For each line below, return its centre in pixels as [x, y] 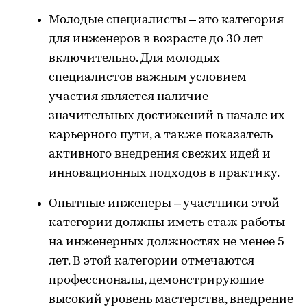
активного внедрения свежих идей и [160, 155]
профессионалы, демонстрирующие [156, 281]
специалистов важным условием [148, 78]
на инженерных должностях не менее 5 [167, 242]
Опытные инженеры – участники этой [164, 204]
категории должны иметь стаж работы [167, 223]
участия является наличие [128, 97]
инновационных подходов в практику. [164, 174]
